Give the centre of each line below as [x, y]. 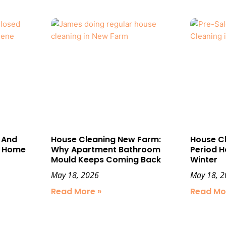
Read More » [76, 191]
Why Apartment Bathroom [105, 149]
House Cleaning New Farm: [106, 139]
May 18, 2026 [75, 175]
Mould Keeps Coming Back [106, 159]
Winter [204, 159]
